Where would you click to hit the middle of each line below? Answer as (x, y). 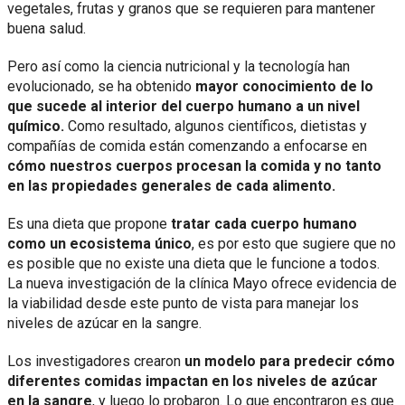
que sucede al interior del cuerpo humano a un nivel (184, 107)
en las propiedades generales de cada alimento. (171, 186)
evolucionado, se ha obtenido (101, 87)
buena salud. (47, 29)
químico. (36, 127)
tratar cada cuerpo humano (264, 224)
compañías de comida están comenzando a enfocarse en (187, 146)
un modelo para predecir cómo (290, 362)
